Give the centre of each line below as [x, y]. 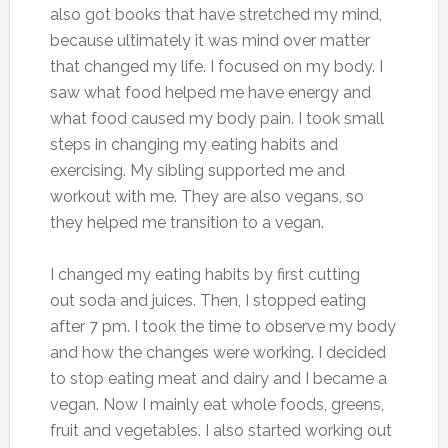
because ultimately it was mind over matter [209, 40]
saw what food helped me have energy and [210, 92]
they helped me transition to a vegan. [186, 222]
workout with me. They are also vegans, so [206, 196]
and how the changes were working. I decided [217, 352]
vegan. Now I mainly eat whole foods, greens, [216, 404]
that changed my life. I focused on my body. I [216, 66]
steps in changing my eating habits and [193, 144]
